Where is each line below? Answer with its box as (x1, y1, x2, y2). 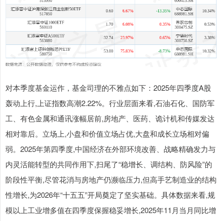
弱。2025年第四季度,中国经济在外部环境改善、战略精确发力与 (5, 144, 216, 154)
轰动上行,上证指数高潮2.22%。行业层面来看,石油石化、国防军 (5, 98, 215, 109)
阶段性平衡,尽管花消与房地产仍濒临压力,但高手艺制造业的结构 (5, 174, 217, 185)
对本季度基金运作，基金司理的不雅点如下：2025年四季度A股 (5, 82, 211, 93)
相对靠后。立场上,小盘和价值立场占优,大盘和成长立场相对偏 (5, 128, 209, 139)
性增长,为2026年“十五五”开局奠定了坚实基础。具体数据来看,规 (5, 189, 215, 200)
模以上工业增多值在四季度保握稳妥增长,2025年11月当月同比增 (5, 205, 216, 216)
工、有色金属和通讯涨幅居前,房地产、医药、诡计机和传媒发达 (5, 113, 215, 124)
